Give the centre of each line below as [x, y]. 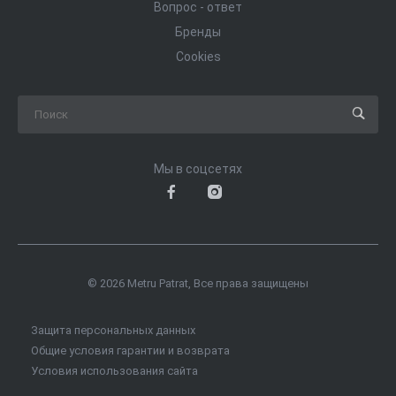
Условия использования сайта [114, 371]
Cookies [198, 57]
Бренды [198, 32]
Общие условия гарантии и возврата [130, 351]
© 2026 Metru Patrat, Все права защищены [198, 284]
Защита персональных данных [113, 331]
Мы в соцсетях [198, 169]
